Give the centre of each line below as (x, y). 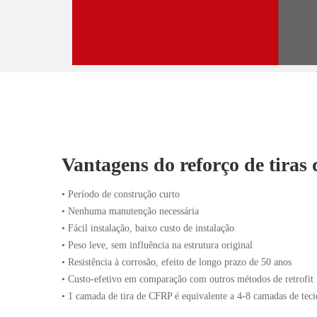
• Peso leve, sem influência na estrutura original (157, 245)
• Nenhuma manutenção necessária (130, 211)
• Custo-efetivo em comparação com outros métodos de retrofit (188, 279)
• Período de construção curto (121, 194)
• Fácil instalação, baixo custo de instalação (148, 228)
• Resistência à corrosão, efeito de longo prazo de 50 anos (177, 262)
